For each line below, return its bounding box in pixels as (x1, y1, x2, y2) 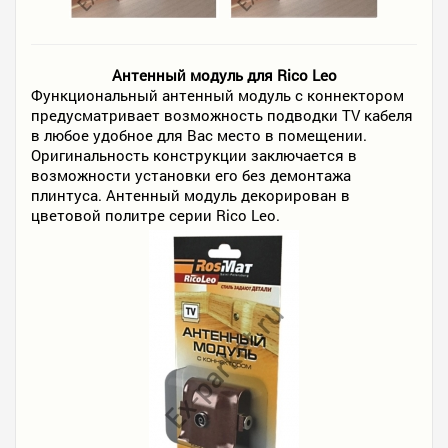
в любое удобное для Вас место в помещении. (31, 125, 367, 146)
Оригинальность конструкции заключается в (31, 145, 357, 166)
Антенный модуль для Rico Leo (111, 65, 337, 86)
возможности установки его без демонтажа (31, 165, 351, 186)
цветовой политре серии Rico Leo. (31, 205, 280, 226)
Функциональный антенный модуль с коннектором (31, 85, 404, 106)
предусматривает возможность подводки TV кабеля (31, 105, 413, 126)
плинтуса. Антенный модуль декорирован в (31, 185, 350, 206)
